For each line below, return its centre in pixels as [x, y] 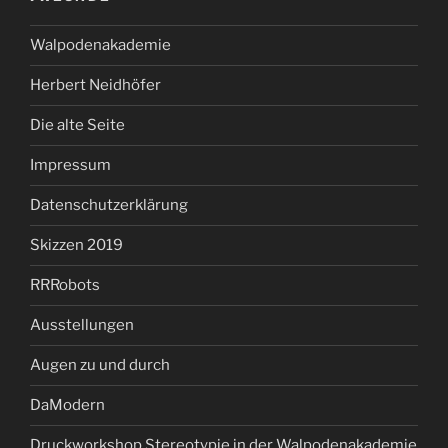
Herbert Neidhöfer [95, 85]
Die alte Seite [77, 125]
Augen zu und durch [100, 365]
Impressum [70, 165]
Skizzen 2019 [76, 245]
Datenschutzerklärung [109, 205]
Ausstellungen [82, 325]
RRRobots [65, 285]
